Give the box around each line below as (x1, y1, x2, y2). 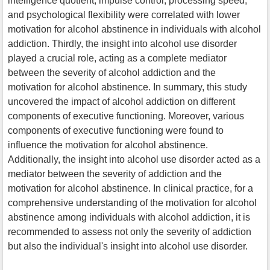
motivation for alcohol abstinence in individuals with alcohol (8, 24, 261, 34)
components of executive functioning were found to (8, 125, 224, 136)
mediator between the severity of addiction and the (8, 168, 222, 179)
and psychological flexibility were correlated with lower (8, 9, 240, 20)
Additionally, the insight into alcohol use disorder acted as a (8, 154, 260, 165)
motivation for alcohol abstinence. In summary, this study (8, 81, 247, 92)
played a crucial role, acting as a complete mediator (8, 52, 227, 63)
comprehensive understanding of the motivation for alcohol (8, 197, 257, 208)
